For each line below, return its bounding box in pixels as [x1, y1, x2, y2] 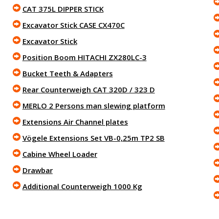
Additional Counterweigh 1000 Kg [22, 181, 142, 191]
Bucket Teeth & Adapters [22, 68, 113, 78]
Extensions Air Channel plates [22, 117, 128, 127]
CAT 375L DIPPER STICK [22, 4, 104, 14]
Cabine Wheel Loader [22, 149, 97, 159]
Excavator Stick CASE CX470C [22, 20, 125, 30]
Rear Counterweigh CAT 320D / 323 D [22, 85, 155, 94]
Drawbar [22, 165, 53, 175]
